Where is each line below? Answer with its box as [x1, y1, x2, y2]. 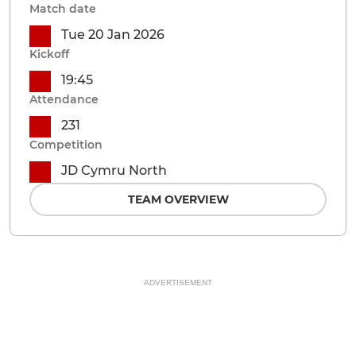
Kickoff [29, 46, 69, 61]
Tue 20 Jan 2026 [61, 26, 164, 42]
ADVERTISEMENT [144, 277, 212, 287]
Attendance [29, 91, 99, 106]
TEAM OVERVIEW [127, 192, 229, 207]
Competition [29, 137, 103, 152]
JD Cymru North [61, 162, 167, 178]
